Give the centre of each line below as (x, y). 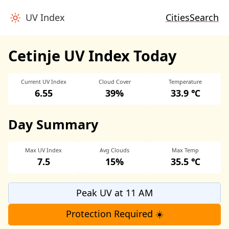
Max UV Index (44, 150)
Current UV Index (43, 82)
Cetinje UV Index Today (92, 55)
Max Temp (186, 150)
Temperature (186, 82)
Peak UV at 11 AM (114, 192)
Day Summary (53, 124)
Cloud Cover (114, 82)
